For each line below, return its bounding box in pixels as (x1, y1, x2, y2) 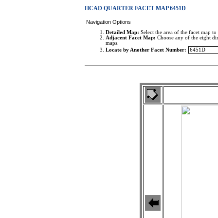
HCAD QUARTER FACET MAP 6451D (85, 5, 186, 12)
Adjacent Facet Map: (106, 35, 156, 41)
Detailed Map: (106, 30, 139, 36)
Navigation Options (86, 18, 131, 25)
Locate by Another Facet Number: (106, 47, 186, 53)
